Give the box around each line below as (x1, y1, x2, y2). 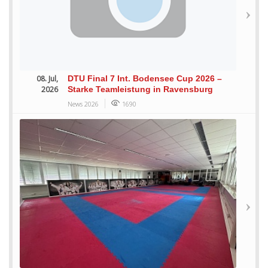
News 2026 (68, 99, 99, 108)
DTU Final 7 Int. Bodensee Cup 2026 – (68, 73, 223, 83)
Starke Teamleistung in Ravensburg (68, 84, 214, 94)
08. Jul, (36, 73, 59, 84)
